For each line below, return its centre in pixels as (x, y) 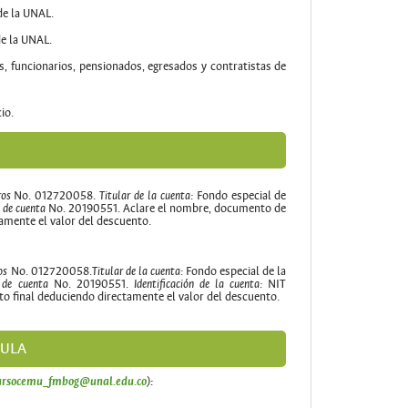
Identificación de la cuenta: (201, 285)
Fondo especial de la (235, 272)
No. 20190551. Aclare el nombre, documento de (168, 209)
